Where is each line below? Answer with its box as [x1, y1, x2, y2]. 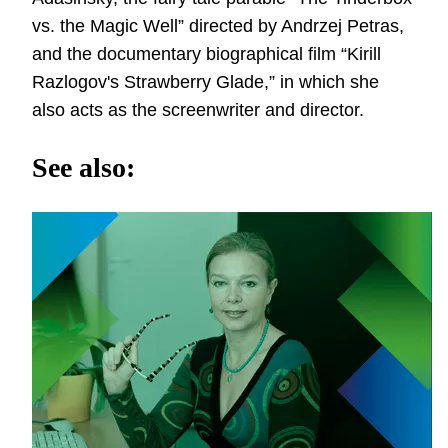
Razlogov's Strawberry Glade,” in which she [32, 71, 379, 92]
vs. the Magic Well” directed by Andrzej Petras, [32, 15, 404, 36]
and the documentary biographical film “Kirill [32, 43, 381, 64]
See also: [32, 152, 135, 184]
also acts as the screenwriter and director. [32, 99, 364, 120]
